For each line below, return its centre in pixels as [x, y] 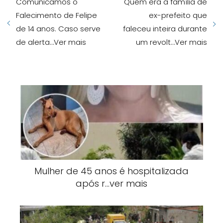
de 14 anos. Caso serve [58, 29]
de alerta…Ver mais [51, 42]
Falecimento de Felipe [56, 15]
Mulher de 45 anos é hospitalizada [111, 171]
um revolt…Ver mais [171, 42]
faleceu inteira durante [165, 29]
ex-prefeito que [178, 15]
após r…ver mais [111, 183]
